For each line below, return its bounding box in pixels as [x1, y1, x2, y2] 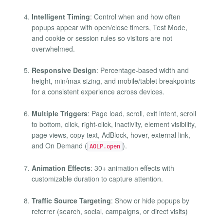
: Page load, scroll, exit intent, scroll [88, 108, 196, 118]
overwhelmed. [32, 44, 75, 54]
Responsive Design [32, 65, 96, 75]
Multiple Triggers [32, 108, 88, 118]
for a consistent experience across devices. [32, 87, 164, 97]
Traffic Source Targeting [32, 195, 111, 205]
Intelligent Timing [32, 12, 90, 22]
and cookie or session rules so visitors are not [32, 33, 172, 43]
